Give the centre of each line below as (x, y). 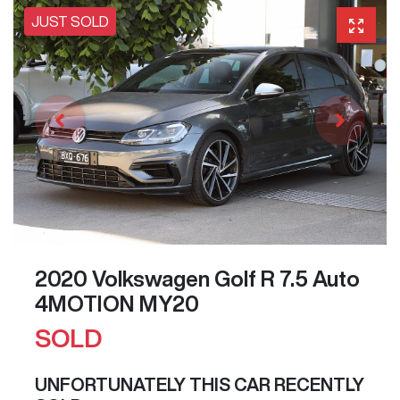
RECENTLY (317, 385)
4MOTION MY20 (117, 304)
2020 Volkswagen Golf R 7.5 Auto (197, 279)
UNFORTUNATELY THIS (134, 385)
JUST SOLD (70, 21)
